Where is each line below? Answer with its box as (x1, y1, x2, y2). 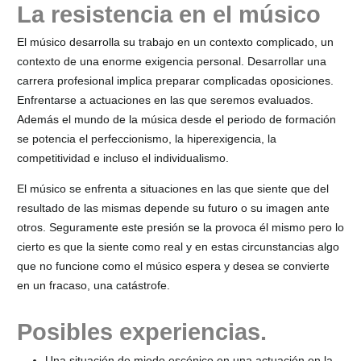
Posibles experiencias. (17, 318, 267, 346)
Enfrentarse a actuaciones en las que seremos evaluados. (17, 93, 313, 107)
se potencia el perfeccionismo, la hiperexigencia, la (17, 132, 276, 146)
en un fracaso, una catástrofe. (17, 279, 170, 293)
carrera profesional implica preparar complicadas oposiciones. (17, 74, 334, 88)
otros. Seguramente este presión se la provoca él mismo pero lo (17, 221, 344, 234)
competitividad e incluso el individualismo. (17, 151, 229, 165)
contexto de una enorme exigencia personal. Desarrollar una (17, 55, 326, 68)
